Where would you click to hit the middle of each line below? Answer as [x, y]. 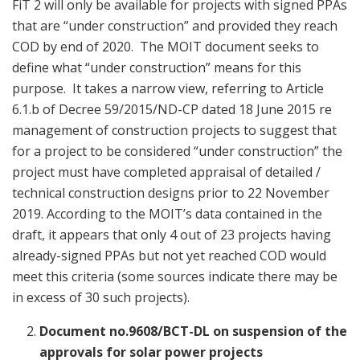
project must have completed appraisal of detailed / [166, 172]
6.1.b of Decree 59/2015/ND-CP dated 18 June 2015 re [172, 109]
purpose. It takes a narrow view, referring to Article [168, 88]
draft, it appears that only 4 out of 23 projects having [172, 234]
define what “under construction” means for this [157, 67]
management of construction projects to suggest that [174, 130]
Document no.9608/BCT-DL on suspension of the [194, 331]
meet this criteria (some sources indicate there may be [175, 276]
